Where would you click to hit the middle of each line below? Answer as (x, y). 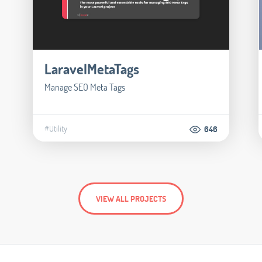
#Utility (56, 129)
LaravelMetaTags (92, 68)
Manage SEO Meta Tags (85, 87)
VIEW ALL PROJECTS (131, 198)
